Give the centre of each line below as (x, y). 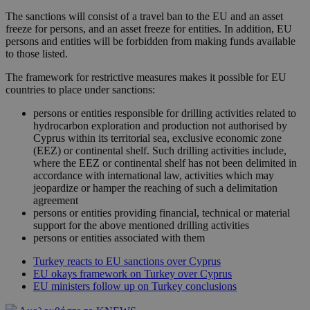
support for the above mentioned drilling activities (141, 226)
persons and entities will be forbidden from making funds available (151, 42)
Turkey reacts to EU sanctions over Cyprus (127, 262)
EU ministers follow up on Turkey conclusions (135, 286)
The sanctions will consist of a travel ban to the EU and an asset (144, 17)
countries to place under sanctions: (80, 90)
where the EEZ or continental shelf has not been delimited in (165, 163)
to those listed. (37, 54)
